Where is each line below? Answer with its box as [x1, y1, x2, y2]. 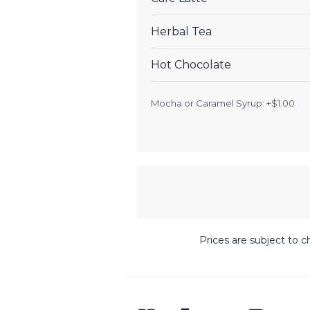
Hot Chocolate [151, 57, 231, 71]
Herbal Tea [151, 24, 212, 38]
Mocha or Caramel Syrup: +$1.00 [151, 97, 295, 109]
